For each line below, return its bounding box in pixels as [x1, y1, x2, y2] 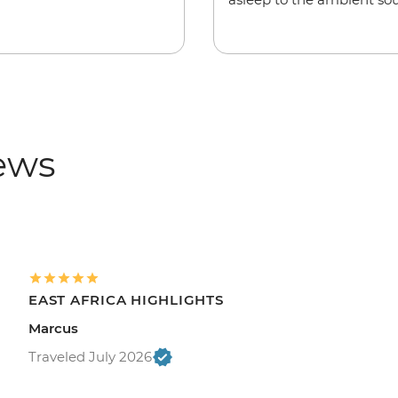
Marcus [28, 320, 78, 338]
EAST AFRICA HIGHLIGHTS [28, 291, 224, 309]
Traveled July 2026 [28, 348, 152, 366]
